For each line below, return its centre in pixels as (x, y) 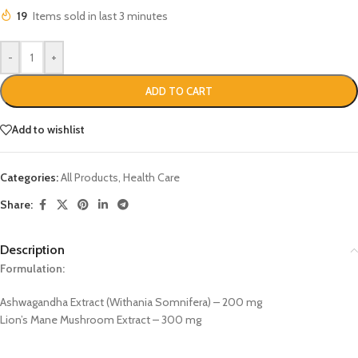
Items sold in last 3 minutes (100, 16)
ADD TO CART (179, 91)
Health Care (151, 177)
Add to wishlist (48, 130)
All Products (89, 177)
